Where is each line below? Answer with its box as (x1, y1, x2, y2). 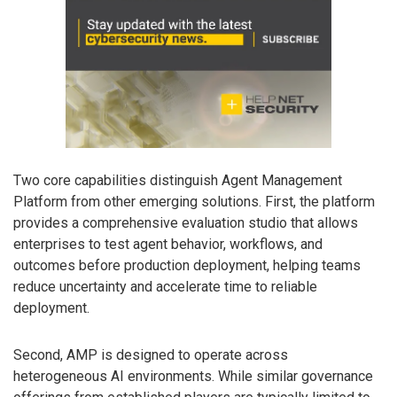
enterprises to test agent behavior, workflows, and (13, 236, 323, 253)
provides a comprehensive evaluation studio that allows (13, 214, 358, 232)
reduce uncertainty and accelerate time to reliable (13, 278, 317, 296)
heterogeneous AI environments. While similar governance (13, 368, 373, 385)
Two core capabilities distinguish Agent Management (13, 172, 342, 190)
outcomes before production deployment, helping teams (13, 257, 361, 275)
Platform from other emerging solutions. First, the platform (13, 193, 375, 211)
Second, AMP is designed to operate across (13, 346, 288, 364)
